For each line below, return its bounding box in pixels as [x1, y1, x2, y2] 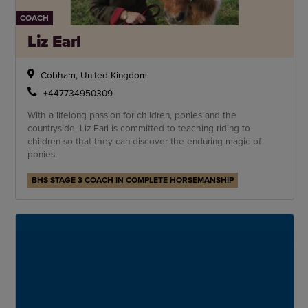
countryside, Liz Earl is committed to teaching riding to [27, 120, 251, 134]
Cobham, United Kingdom [40, 68, 147, 82]
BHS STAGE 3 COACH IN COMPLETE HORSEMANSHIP [32, 173, 234, 186]
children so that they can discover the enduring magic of [27, 133, 262, 147]
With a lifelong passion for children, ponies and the [27, 107, 237, 121]
